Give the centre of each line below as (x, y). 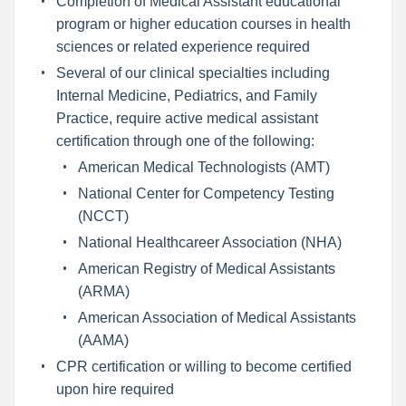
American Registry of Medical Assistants (206, 268)
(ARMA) (103, 291)
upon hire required (115, 389)
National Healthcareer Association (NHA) (209, 242)
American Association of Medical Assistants (217, 317)
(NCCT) (103, 216)
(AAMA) (103, 340)
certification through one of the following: (185, 140)
